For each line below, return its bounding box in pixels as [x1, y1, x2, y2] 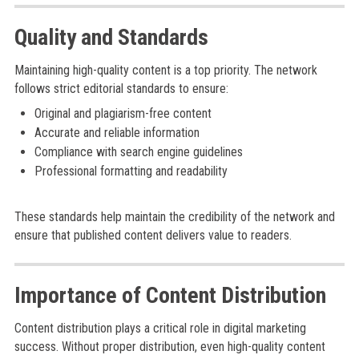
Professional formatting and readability [34, 163, 228, 179]
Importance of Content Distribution [14, 282, 326, 309]
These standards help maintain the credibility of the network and [14, 209, 335, 224]
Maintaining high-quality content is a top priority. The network [14, 63, 317, 78]
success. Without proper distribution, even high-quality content [14, 339, 325, 354]
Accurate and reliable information [34, 125, 200, 140]
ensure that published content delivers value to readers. [14, 228, 292, 243]
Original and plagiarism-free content [34, 106, 212, 121]
